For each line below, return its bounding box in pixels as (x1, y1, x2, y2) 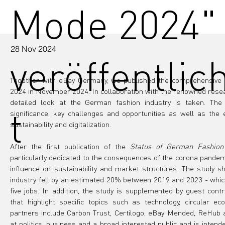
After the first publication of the (10, 141, 130, 151)
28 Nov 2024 (10, 44, 56, 54)
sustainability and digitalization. (10, 119, 111, 129)
